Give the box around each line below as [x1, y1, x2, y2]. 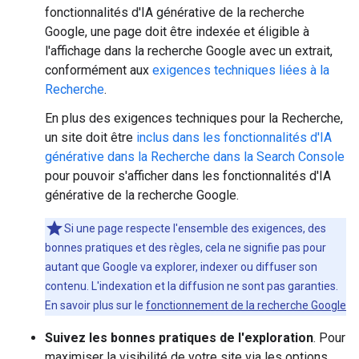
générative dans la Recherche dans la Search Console [45, 149, 345, 164]
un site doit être [45, 130, 136, 145]
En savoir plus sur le [45, 299, 146, 312]
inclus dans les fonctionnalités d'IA [136, 130, 332, 145]
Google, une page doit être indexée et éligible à [45, 24, 309, 39]
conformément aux [45, 63, 152, 78]
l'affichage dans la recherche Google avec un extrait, [45, 43, 333, 58]
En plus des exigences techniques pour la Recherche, [45, 111, 343, 126]
